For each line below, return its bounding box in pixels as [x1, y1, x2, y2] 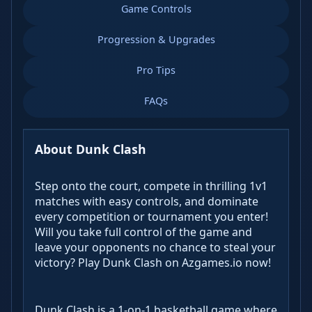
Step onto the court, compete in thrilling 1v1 [35, 178, 267, 194]
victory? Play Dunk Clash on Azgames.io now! [35, 254, 271, 270]
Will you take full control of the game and [35, 224, 252, 240]
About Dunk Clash [35, 140, 146, 157]
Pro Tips [136, 63, 175, 77]
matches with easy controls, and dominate [35, 193, 258, 209]
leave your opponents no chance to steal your [35, 239, 276, 255]
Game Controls [120, 2, 192, 16]
